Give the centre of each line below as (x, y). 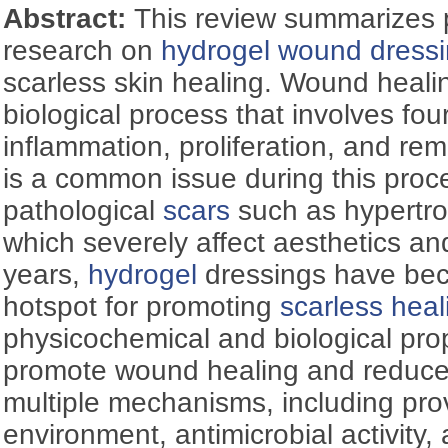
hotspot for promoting (142, 306)
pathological (83, 210)
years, (46, 274)
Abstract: (69, 18)
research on (82, 50)
